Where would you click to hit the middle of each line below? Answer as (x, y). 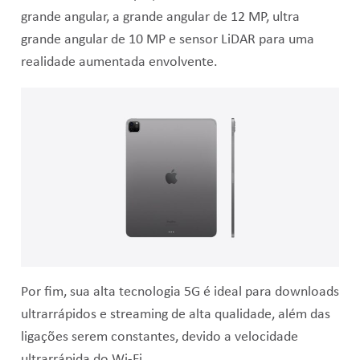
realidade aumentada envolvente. (119, 62)
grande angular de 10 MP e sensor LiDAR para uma (167, 39)
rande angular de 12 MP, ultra (214, 17)
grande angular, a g (75, 17)
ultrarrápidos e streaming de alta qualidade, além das (175, 314)
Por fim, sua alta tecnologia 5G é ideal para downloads (180, 292)
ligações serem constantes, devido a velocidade (159, 337)
